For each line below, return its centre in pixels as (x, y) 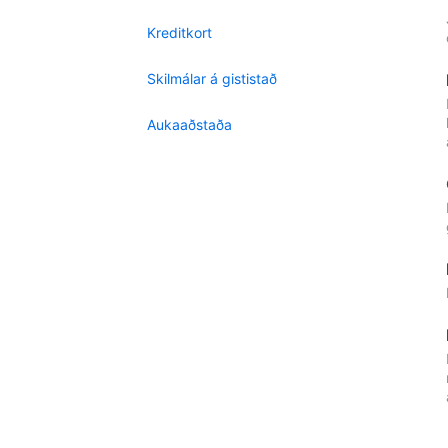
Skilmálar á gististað (212, 78)
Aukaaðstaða (189, 124)
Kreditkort (179, 32)
